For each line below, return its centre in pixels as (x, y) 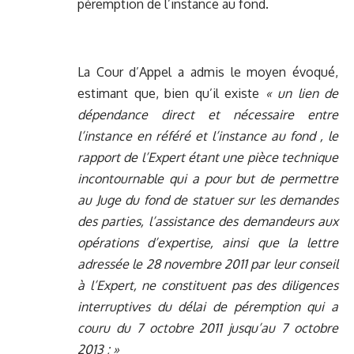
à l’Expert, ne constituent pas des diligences (208, 286)
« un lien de (301, 94)
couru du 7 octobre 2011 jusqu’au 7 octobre (208, 328)
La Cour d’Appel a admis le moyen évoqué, (208, 72)
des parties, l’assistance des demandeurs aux (208, 222)
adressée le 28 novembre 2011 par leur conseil (208, 264)
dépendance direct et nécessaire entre (208, 115)
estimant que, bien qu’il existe (171, 94)
